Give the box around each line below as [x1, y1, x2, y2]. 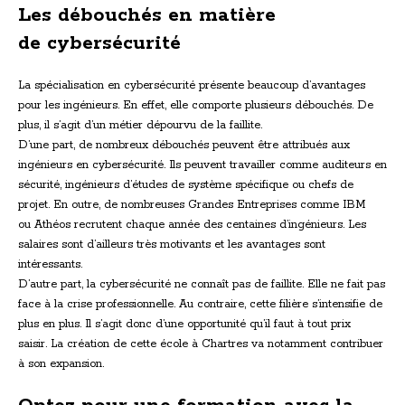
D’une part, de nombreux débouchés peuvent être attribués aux [18, 137, 350, 152]
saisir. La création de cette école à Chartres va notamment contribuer [18, 336, 383, 351]
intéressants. [18, 257, 82, 271]
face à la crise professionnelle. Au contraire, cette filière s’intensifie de [18, 297, 382, 311]
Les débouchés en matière [18, 2, 276, 28]
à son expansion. [18, 356, 104, 371]
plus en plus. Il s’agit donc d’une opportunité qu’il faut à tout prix [18, 316, 351, 331]
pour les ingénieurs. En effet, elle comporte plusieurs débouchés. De [18, 98, 373, 112]
